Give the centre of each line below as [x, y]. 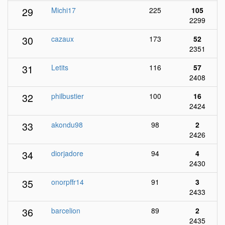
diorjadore [67, 153]
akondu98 [67, 125]
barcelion [66, 210]
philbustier [68, 96]
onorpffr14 [68, 182]
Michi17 [64, 10]
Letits [60, 67]
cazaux [63, 39]
